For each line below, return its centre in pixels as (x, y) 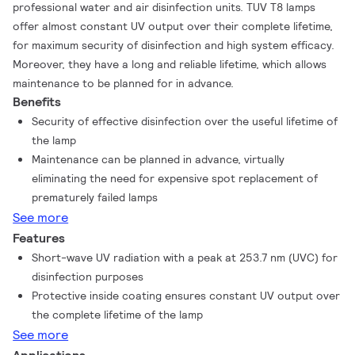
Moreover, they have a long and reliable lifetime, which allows (170, 64)
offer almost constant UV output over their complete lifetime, (173, 26)
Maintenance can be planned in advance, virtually (158, 159)
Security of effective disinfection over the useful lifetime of (185, 121)
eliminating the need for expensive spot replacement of (175, 178)
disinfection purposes (88, 277)
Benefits (37, 102)
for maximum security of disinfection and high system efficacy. (174, 45)
